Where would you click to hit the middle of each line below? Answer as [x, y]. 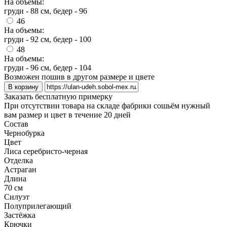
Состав [16, 124]
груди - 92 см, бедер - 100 [48, 39]
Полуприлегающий [38, 206]
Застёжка [20, 215]
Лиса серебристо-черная [46, 151]
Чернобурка [24, 133]
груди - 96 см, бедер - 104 [48, 67]
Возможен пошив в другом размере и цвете [79, 77]
